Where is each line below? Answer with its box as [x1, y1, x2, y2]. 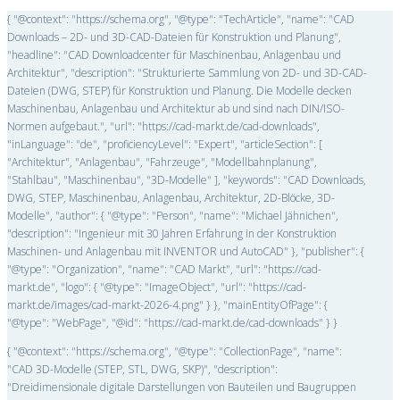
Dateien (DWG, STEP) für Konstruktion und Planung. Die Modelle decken [7, 83, 352, 98]
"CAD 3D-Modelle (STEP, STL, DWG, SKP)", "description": [7, 362, 278, 377]
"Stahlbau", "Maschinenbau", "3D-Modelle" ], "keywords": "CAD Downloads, [7, 172, 366, 187]
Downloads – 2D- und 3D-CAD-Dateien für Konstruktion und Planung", [7, 29, 341, 45]
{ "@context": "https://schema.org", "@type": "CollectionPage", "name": [7, 344, 342, 359]
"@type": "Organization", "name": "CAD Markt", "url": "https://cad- [7, 262, 321, 277]
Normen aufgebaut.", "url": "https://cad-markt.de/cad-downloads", [7, 119, 320, 134]
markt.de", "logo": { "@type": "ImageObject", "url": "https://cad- [7, 279, 306, 295]
